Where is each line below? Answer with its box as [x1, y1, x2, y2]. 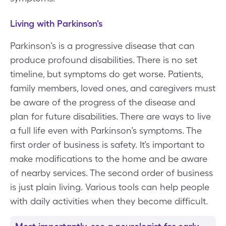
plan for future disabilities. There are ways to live [10, 110, 211, 122]
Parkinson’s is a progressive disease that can [10, 40, 195, 51]
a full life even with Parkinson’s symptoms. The [10, 125, 202, 136]
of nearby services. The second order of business [10, 167, 213, 178]
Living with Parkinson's [10, 18, 102, 29]
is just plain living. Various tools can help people [10, 181, 209, 192]
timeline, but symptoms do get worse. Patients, [10, 68, 203, 79]
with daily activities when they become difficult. [10, 195, 208, 206]
